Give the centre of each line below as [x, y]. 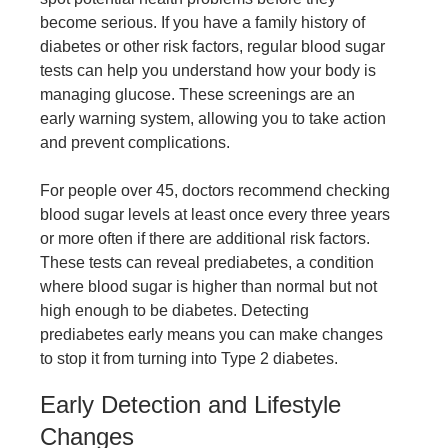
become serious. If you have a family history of [202, 23]
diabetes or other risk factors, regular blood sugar [212, 47]
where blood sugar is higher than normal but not [208, 287]
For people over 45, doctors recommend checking [215, 191]
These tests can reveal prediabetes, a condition [207, 263]
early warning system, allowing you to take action [213, 119]
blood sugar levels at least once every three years [215, 215]
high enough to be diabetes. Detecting [174, 311]
